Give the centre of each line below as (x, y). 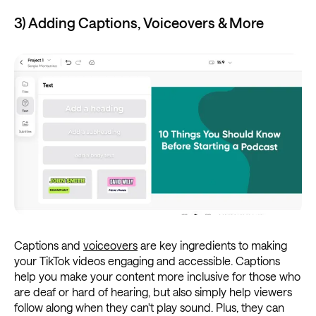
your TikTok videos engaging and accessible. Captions (147, 260)
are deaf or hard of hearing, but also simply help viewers (153, 291)
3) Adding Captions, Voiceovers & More (139, 23)
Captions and (49, 245)
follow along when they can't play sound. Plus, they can (149, 307)
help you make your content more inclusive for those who (157, 276)
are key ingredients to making (212, 245)
